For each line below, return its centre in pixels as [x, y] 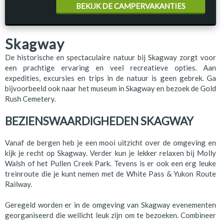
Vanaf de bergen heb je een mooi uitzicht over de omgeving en [110, 143]
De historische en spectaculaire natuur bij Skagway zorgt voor [110, 57]
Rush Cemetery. [30, 99]
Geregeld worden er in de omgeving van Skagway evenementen [110, 205]
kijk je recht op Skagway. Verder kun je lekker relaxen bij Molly [110, 153]
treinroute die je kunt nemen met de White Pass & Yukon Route [110, 174]
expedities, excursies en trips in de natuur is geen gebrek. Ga [110, 78]
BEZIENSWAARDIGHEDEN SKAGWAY [99, 121]
